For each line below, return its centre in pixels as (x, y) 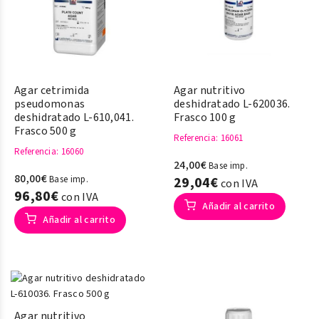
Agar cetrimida (52, 90)
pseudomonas (50, 104)
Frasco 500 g (46, 131)
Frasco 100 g (205, 117)
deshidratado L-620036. (232, 104)
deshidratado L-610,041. (74, 117)
